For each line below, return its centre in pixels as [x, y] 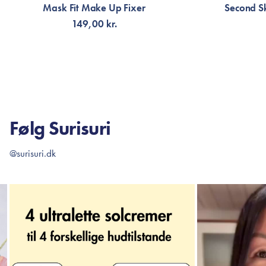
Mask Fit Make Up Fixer [94, 8]
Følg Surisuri [60, 129]
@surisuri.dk [33, 153]
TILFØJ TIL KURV [94, 69]
